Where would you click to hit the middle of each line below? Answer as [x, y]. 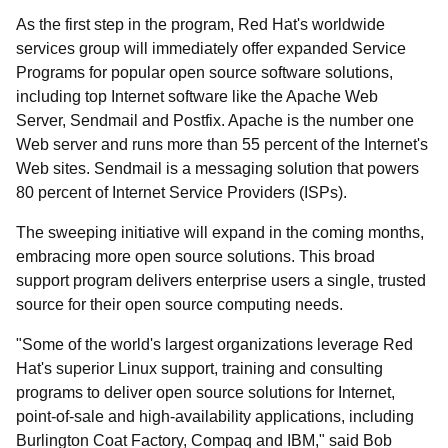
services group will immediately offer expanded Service [211, 48]
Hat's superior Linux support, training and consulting [199, 368]
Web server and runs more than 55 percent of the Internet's [222, 144]
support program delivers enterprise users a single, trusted [221, 280]
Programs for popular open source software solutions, [204, 72]
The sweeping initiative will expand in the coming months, [220, 232]
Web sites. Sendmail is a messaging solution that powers [217, 168]
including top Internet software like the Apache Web [197, 96]
